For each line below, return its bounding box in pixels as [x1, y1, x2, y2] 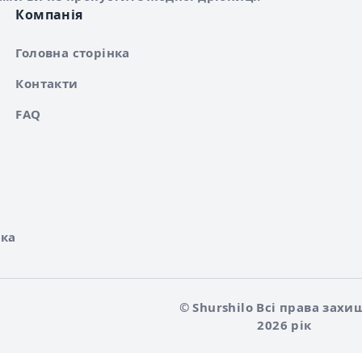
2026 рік [257, 317, 312, 334]
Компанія [15, 6, 83, 24]
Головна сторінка [15, 44, 130, 61]
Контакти [15, 75, 78, 92]
